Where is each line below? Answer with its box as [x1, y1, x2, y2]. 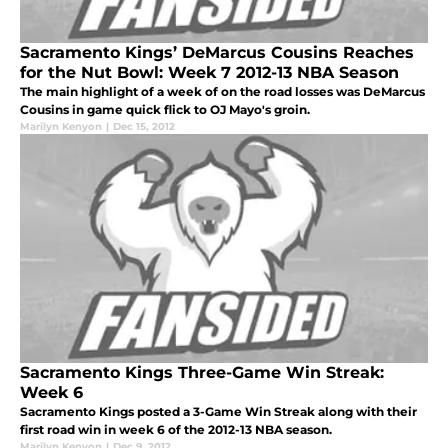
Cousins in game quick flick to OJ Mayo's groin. [20, 101, 310, 117]
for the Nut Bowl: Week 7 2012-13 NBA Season [20, 62, 399, 82]
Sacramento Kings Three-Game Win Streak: [20, 362, 384, 382]
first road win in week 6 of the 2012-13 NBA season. [20, 421, 332, 437]
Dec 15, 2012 [113, 119, 175, 133]
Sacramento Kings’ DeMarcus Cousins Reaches [20, 42, 414, 62]
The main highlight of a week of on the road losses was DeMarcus [20, 83, 425, 99]
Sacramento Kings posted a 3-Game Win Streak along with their [20, 403, 417, 419]
